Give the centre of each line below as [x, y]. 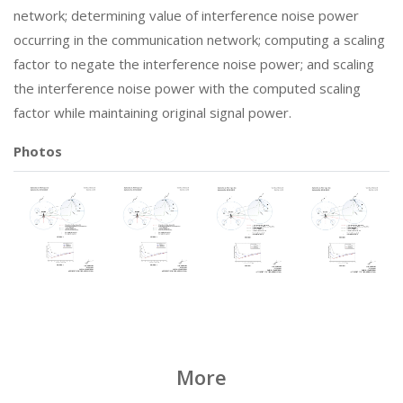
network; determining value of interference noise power [186, 15]
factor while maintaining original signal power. [152, 112]
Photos [38, 151]
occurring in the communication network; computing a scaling [199, 40]
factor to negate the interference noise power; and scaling [194, 64]
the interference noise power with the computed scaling [187, 88]
